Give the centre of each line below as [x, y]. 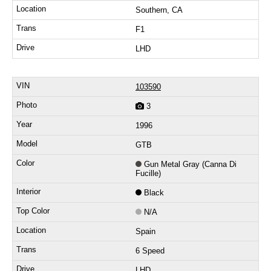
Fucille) [148, 174]
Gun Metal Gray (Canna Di [190, 165]
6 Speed [150, 251]
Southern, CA [159, 10]
